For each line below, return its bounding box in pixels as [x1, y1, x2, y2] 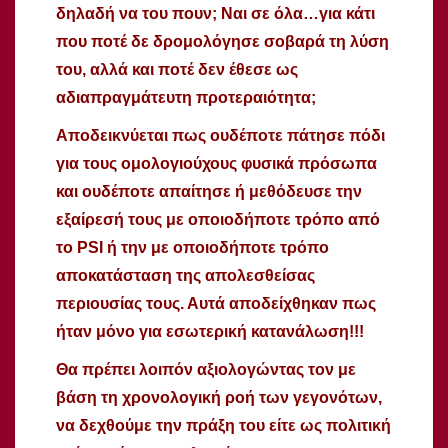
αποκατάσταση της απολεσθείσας [56, 266, 315, 284]
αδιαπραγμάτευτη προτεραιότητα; [56, 88, 316, 106]
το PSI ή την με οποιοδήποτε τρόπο [56, 238, 329, 256]
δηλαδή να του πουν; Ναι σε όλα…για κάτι [56, 4, 375, 22]
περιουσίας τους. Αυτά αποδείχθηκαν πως [56, 294, 376, 312]
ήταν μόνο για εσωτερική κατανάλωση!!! [56, 322, 364, 340]
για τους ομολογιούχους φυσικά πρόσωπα [56, 154, 377, 172]
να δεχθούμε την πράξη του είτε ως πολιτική [56, 416, 391, 434]
